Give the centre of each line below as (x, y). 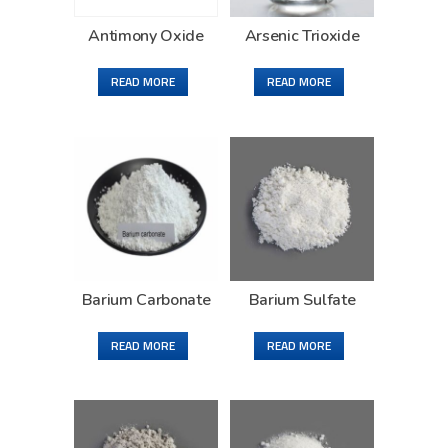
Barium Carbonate (146, 299)
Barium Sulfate (302, 299)
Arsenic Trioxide (302, 35)
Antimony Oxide (146, 35)
